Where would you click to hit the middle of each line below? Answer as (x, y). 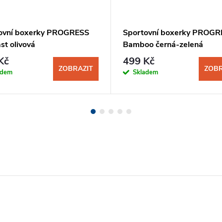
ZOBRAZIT (76, 69)
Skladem (145, 73)
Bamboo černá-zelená (163, 44)
